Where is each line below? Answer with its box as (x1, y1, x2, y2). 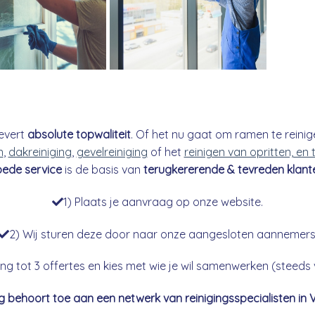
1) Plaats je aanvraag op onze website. (63, 194, 263, 209)
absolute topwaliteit (27, 127, 131, 141)
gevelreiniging (76, 144, 148, 159)
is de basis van (62, 162, 143, 176)
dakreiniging (8, 144, 72, 159)
